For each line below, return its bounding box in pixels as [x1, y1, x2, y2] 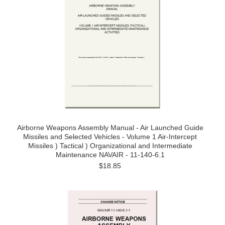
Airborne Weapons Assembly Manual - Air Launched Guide [17, 124, 203, 132]
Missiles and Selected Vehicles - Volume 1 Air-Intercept [23, 133, 197, 141]
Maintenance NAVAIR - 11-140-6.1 [55, 151, 165, 159]
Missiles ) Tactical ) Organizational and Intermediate [28, 142, 192, 150]
